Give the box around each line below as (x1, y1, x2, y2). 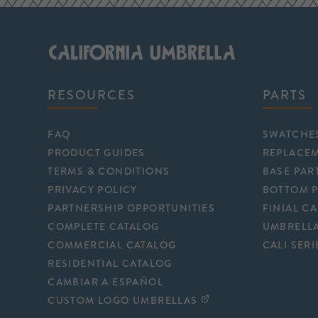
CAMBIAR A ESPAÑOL (48, 274, 163, 289)
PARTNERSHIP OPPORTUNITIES (48, 200, 216, 215)
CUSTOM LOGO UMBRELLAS (48, 292, 198, 307)
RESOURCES (48, 85, 136, 104)
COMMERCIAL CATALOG (48, 237, 177, 252)
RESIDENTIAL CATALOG (48, 256, 172, 270)
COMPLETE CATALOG (48, 219, 160, 234)
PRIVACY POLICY (48, 182, 138, 197)
